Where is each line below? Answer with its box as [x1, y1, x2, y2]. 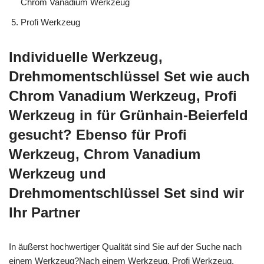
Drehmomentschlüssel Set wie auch [9, 68, 250, 84]
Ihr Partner [9, 204, 80, 220]
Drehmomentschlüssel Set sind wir [9, 184, 244, 201]
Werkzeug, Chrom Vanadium [9, 146, 200, 162]
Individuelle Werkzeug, [9, 48, 163, 65]
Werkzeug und [9, 165, 106, 181]
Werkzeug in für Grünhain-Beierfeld [9, 107, 248, 123]
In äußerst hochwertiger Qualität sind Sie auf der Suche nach [9, 241, 242, 252]
